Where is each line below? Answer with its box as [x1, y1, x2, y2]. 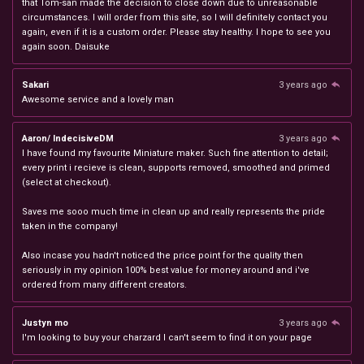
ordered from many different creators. [22, 279, 187, 290]
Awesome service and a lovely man [22, 94, 174, 105]
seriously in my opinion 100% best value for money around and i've [22, 264, 310, 275]
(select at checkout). [22, 176, 111, 188]
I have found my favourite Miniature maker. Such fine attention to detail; [22, 147, 328, 158]
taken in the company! [22, 220, 118, 232]
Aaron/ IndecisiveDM [22, 132, 114, 144]
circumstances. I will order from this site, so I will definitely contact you [22, 11, 327, 23]
